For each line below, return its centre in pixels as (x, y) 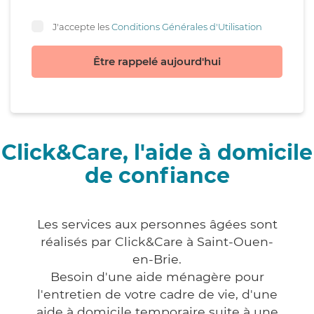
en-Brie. (157, 259)
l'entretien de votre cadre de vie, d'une (157, 294)
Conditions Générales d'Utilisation (187, 26)
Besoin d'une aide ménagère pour (157, 277)
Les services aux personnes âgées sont (157, 224)
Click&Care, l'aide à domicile (157, 153)
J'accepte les (82, 26)
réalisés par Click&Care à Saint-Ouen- (157, 242)
